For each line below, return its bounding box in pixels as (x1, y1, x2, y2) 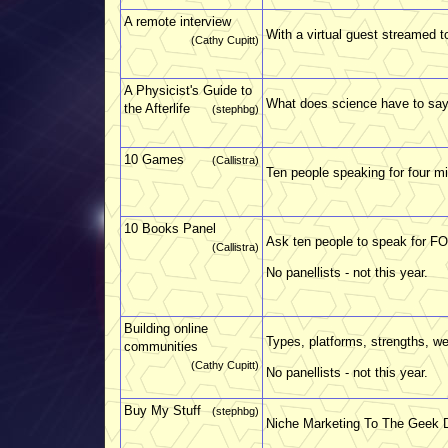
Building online (124, 320, 208, 336)
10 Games (124, 151, 184, 167)
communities (124, 338, 198, 354)
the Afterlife (124, 100, 190, 116)
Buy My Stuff (124, 402, 201, 418)
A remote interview (124, 13, 231, 29)
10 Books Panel (124, 220, 216, 236)
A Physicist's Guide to (124, 82, 252, 98)
